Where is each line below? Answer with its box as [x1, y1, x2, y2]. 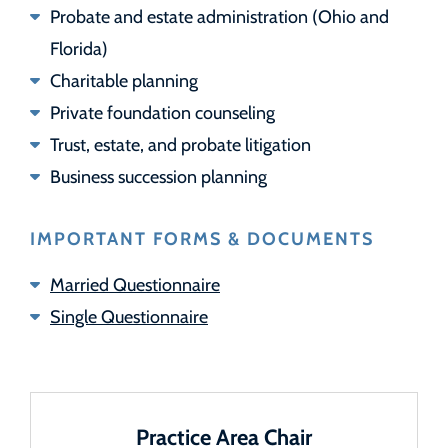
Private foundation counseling [50, 99, 275, 124]
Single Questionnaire [50, 303, 208, 328]
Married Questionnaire [50, 271, 220, 296]
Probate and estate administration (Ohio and [50, 3, 389, 28]
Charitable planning [50, 67, 198, 92]
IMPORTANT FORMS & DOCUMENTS [30, 224, 374, 251]
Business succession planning [50, 163, 267, 188]
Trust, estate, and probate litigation [50, 131, 311, 156]
